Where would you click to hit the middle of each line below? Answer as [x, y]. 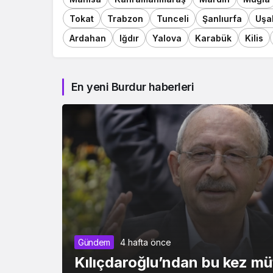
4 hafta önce [145, 242]
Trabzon [125, 18]
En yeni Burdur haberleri [133, 87]
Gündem [94, 242]
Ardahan [88, 38]
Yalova [167, 38]
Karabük [213, 38]
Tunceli [173, 18]
